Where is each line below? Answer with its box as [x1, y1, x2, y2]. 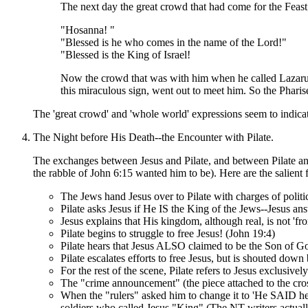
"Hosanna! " [60, 23, 115, 36]
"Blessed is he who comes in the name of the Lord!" [60, 36, 287, 48]
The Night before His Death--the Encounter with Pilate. [33, 131, 274, 143]
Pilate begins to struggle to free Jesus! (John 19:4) [60, 227, 275, 239]
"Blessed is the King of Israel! [60, 48, 190, 60]
